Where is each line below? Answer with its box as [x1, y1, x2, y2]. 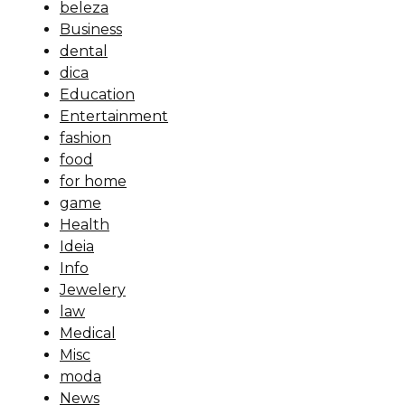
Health [60, 215, 109, 233]
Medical [60, 324, 116, 342]
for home [60, 172, 127, 190]
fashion [60, 128, 111, 146]
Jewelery [60, 280, 126, 298]
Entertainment [60, 107, 168, 125]
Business [60, 20, 122, 38]
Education [60, 85, 135, 103]
